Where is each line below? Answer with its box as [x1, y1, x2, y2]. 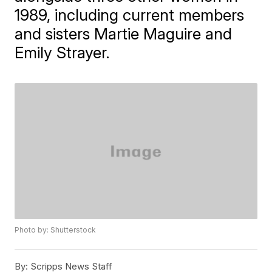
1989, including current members [15, 5, 245, 24]
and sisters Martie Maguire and [15, 24, 233, 43]
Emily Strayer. [15, 42, 110, 62]
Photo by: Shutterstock [15, 225, 97, 235]
